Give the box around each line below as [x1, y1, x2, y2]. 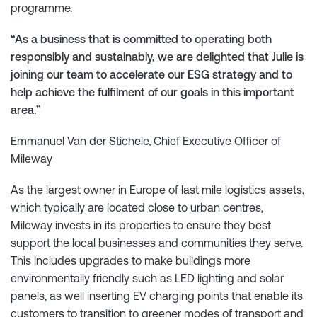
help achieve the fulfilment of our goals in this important [11, 85, 294, 98]
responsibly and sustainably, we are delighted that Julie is [11, 50, 304, 63]
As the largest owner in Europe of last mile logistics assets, [11, 183, 304, 197]
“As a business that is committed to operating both [11, 32, 272, 45]
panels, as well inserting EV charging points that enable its [11, 289, 303, 303]
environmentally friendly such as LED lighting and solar [11, 272, 284, 285]
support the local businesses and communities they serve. [11, 236, 303, 250]
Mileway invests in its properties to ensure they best [11, 219, 271, 232]
